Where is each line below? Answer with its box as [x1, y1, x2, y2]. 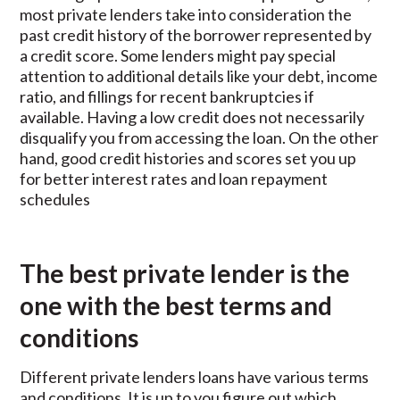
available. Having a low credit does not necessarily [20, 107, 365, 127]
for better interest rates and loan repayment [20, 169, 329, 188]
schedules [20, 189, 91, 209]
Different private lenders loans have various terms [20, 367, 370, 387]
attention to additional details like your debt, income [20, 66, 379, 86]
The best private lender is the [20, 258, 351, 288]
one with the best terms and [20, 290, 333, 321]
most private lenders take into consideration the [20, 4, 353, 24]
